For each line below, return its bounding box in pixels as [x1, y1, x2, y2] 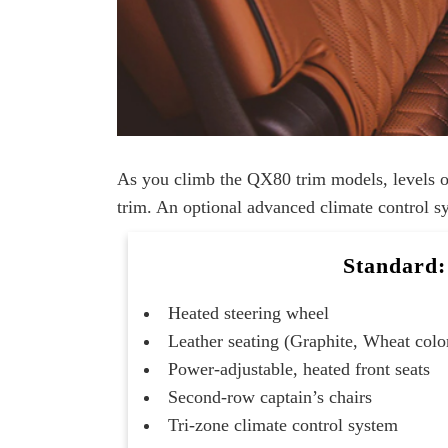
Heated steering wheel [168, 303, 330, 324]
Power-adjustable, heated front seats [168, 359, 431, 380]
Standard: [343, 253, 446, 279]
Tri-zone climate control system [168, 415, 399, 436]
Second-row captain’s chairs [168, 387, 373, 408]
